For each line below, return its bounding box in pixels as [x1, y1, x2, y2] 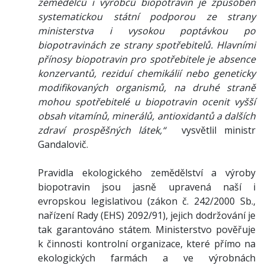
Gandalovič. [38, 137, 88, 151]
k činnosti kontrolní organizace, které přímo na [38, 237, 256, 250]
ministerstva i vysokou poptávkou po [38, 24, 256, 37]
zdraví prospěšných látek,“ [38, 123, 174, 137]
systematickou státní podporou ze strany [38, 9, 256, 23]
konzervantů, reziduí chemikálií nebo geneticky [38, 66, 256, 80]
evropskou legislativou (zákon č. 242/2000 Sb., [38, 194, 256, 208]
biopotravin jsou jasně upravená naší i [38, 180, 256, 193]
